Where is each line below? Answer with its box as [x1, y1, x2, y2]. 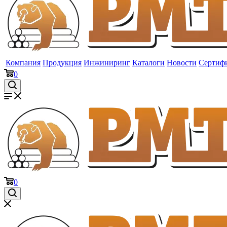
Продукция [43, 58, 82, 67]
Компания [6, 58, 41, 67]
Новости [167, 58, 197, 67]
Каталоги [132, 58, 165, 67]
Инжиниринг [84, 58, 130, 67]
